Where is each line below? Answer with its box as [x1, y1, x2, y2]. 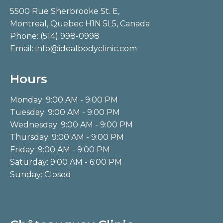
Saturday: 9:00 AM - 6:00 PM [10, 157, 122, 167]
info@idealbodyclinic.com [35, 43, 137, 53]
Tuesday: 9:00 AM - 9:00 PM [10, 107, 120, 117]
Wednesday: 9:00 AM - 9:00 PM [10, 119, 133, 129]
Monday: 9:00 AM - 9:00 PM [10, 95, 118, 105]
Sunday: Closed [10, 169, 71, 179]
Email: [10, 43, 35, 53]
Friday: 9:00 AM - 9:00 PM [10, 144, 110, 154]
